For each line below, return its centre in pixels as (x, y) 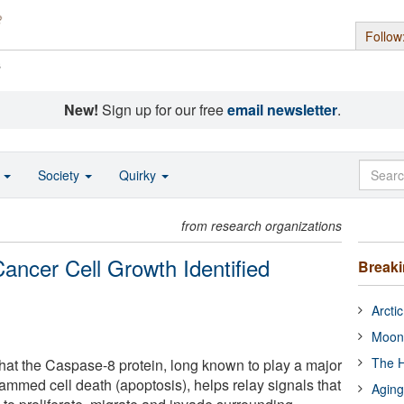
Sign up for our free (162, 110)
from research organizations (262, 225)
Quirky (139, 175)
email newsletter (282, 110)
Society (60, 175)
